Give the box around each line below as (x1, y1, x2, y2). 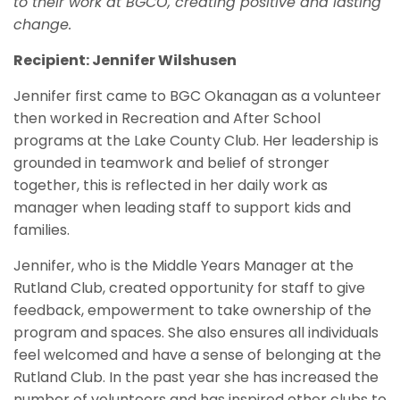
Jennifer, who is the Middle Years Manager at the (13, 254, 354, 276)
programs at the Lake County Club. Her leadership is (13, 129, 379, 151)
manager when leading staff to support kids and (13, 196, 351, 218)
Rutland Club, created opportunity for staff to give (13, 277, 365, 298)
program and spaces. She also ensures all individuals (13, 321, 379, 343)
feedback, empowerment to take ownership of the (13, 299, 371, 321)
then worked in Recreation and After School (13, 107, 321, 129)
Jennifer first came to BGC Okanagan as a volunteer (13, 85, 381, 106)
